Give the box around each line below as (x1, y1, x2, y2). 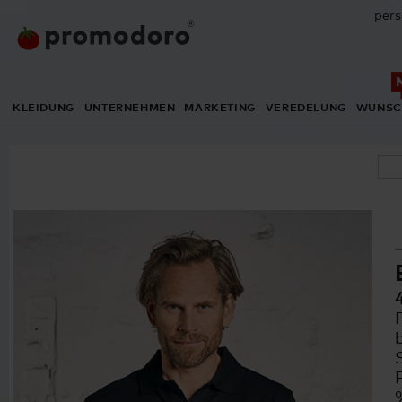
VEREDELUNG (265, 100, 347, 114)
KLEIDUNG (13, 100, 75, 114)
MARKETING (184, 100, 257, 114)
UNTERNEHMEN (83, 100, 176, 114)
